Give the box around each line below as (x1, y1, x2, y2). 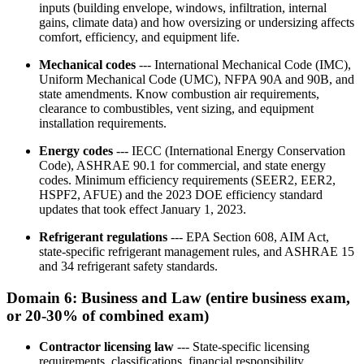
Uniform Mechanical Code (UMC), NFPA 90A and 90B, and (39, 72, 354, 87)
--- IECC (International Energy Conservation (113, 144, 345, 158)
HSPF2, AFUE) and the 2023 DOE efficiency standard (39, 188, 323, 202)
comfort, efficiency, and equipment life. (39, 30, 240, 45)
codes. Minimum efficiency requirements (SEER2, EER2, (39, 173, 336, 188)
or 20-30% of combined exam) (6, 306, 209, 324)
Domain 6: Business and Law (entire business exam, (6, 288, 350, 306)
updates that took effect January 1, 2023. (39, 202, 246, 217)
